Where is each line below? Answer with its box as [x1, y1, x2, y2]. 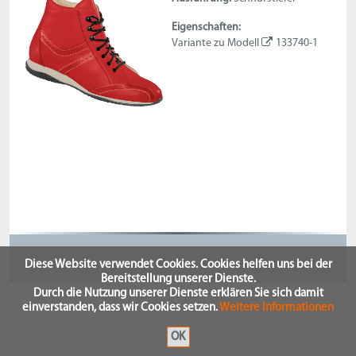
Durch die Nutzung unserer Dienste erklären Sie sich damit [33, 288, 323, 300]
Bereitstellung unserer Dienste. [100, 273, 256, 285]
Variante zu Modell [172, 37, 262, 49]
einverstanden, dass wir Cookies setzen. [22, 302, 219, 314]
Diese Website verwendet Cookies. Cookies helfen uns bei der [24, 259, 332, 271]
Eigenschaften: [172, 21, 242, 33]
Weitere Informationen [219, 302, 334, 314]
